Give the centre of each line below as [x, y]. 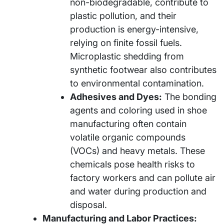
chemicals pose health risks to [132, 164]
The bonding [189, 96]
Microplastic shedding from [127, 56]
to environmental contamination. [137, 83]
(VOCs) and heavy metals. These [137, 150]
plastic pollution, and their [123, 15]
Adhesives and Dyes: [116, 96]
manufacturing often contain [128, 123]
